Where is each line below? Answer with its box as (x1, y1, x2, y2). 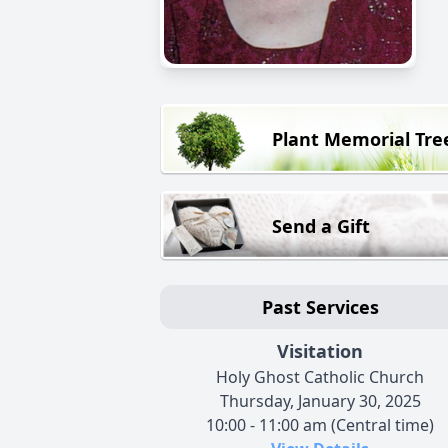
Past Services (261, 295, 379, 320)
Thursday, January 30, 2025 (219, 390, 421, 413)
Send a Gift (272, 213, 370, 238)
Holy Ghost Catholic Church (216, 366, 424, 389)
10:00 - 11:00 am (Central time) (206, 414, 434, 437)
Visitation (277, 339, 363, 364)
